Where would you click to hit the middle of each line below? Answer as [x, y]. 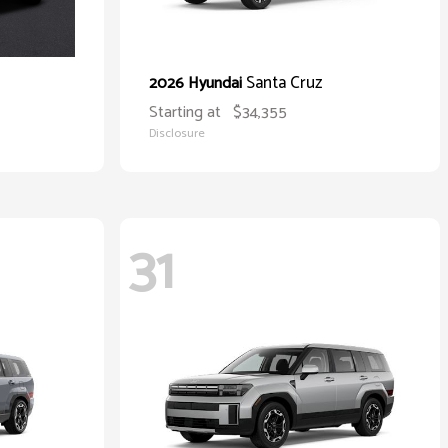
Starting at [185, 112]
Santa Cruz [284, 83]
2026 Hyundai [197, 83]
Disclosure [177, 133]
